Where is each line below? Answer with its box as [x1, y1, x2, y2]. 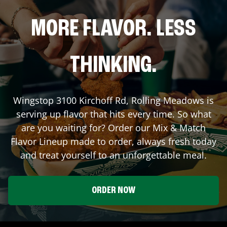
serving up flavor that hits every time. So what [16, 107, 211, 120]
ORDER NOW [92, 185, 135, 196]
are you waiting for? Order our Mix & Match [21, 121, 206, 134]
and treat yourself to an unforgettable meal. [20, 148, 207, 161]
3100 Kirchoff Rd [56, 94, 126, 106]
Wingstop [13, 94, 56, 106]
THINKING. [70, 53, 157, 78]
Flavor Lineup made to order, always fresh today [11, 135, 216, 147]
